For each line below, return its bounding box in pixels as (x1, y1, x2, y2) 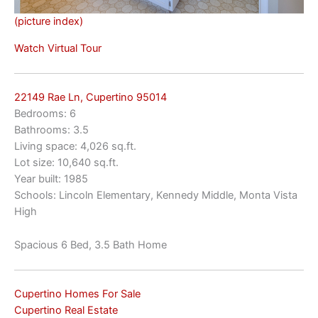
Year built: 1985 (14, 172, 88, 186)
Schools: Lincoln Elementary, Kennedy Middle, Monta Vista (14, 189, 297, 202)
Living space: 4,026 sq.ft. (14, 140, 136, 153)
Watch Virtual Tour (14, 41, 102, 55)
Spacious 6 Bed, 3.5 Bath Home (14, 238, 167, 251)
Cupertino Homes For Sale (14, 287, 141, 300)
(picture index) (14, 15, 83, 28)
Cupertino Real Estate (14, 303, 118, 317)
